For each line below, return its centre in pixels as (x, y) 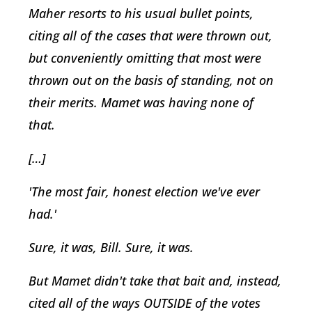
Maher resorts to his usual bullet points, (141, 13)
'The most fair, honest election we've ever (144, 191)
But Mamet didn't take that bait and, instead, (155, 280)
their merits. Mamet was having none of (141, 102)
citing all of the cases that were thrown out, (150, 35)
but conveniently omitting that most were (145, 57)
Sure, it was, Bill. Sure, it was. (113, 247)
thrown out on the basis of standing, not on (151, 80)
